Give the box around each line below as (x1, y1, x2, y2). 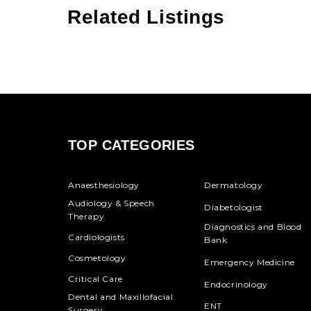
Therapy (67, 211, 105, 221)
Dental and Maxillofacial (67, 292, 174, 302)
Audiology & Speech (67, 198, 155, 208)
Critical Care (67, 274, 123, 284)
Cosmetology (67, 253, 126, 263)
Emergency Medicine (203, 256, 295, 267)
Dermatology (203, 180, 263, 190)
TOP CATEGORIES (67, 137, 195, 153)
